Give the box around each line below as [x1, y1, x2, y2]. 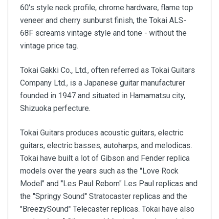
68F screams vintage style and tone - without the [20, 28, 187, 38]
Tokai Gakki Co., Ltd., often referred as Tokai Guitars [20, 66, 195, 75]
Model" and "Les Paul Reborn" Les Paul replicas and [20, 179, 197, 188]
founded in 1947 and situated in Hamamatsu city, [20, 91, 185, 100]
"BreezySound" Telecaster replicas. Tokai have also [20, 204, 195, 214]
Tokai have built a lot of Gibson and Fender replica [20, 153, 190, 163]
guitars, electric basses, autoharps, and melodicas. [20, 141, 192, 150]
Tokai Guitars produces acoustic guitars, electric [20, 128, 183, 137]
